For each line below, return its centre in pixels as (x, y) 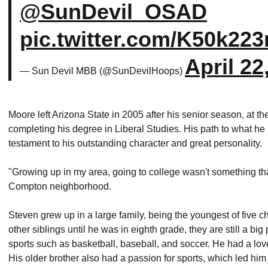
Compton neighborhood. (61, 186)
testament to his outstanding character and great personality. (135, 143)
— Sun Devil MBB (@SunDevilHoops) (102, 71)
